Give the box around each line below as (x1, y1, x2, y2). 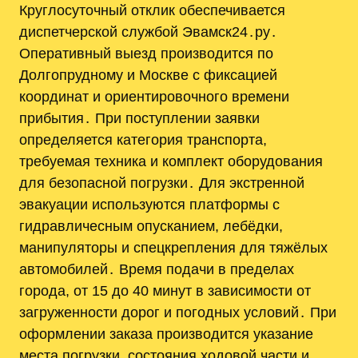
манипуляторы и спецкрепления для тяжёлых (19, 239, 328, 257)
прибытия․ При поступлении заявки (19, 109, 260, 127)
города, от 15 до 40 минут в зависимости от (19, 282, 311, 300)
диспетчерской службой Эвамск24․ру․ (19, 23, 277, 41)
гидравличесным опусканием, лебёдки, (19, 217, 283, 235)
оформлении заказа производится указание (19, 325, 313, 343)
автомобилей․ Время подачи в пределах (19, 261, 294, 278)
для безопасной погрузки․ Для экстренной (19, 174, 304, 192)
